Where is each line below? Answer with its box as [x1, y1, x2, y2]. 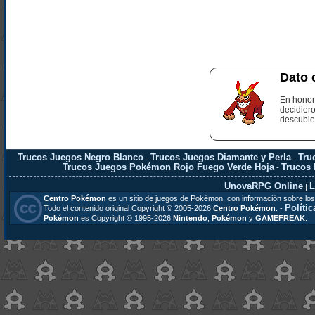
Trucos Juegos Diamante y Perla [150, 152, 292, 162]
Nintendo [172, 214, 207, 222]
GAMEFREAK [255, 214, 305, 222]
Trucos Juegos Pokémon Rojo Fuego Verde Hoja [63, 162, 275, 172]
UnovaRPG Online [224, 181, 304, 191]
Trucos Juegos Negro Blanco [18, 152, 144, 162]
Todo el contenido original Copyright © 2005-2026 [43, 204, 213, 212]
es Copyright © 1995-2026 [78, 214, 173, 222]
